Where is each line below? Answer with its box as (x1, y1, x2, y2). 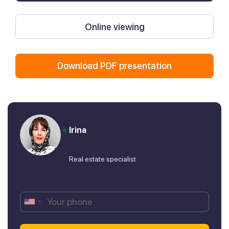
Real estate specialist (69, 154, 136, 163)
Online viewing (84, 21, 145, 32)
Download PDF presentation (57, 60, 172, 72)
